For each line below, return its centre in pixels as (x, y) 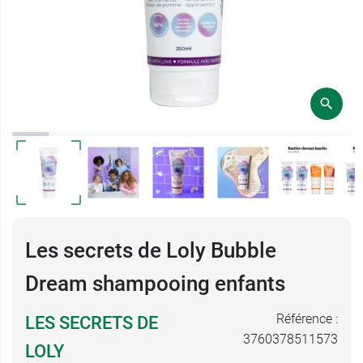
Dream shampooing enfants (155, 284)
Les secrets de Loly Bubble (151, 250)
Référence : (307, 319)
